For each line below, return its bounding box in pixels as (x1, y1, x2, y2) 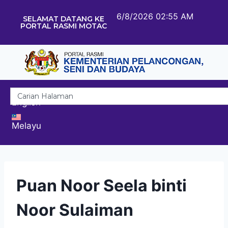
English (12, 97, 41, 107)
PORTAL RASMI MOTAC (20, 21, 107, 31)
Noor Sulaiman (16, 199, 133, 220)
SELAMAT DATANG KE (22, 14, 104, 23)
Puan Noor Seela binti (16, 175, 187, 195)
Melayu (12, 120, 41, 131)
